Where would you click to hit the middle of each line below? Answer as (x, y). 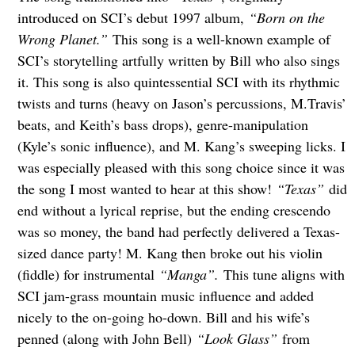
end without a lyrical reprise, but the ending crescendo (174, 210)
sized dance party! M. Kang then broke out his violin (170, 253)
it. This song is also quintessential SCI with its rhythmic (178, 82)
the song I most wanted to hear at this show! (147, 189)
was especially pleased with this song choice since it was (181, 168)
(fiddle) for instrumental (88, 275)
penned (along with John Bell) (107, 339)
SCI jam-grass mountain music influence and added (165, 296)
